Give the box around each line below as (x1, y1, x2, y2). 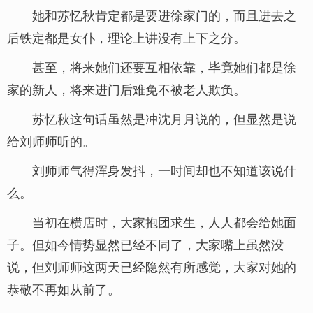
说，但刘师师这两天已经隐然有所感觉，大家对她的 (7, 257, 296, 275)
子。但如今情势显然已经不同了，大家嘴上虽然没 (7, 235, 284, 253)
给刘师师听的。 (7, 131, 95, 150)
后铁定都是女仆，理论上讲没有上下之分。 (7, 28, 246, 46)
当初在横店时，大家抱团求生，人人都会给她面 (32, 212, 296, 231)
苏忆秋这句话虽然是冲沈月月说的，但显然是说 (32, 109, 296, 127)
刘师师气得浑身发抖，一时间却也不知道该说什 (32, 161, 296, 179)
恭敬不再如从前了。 (7, 279, 120, 298)
